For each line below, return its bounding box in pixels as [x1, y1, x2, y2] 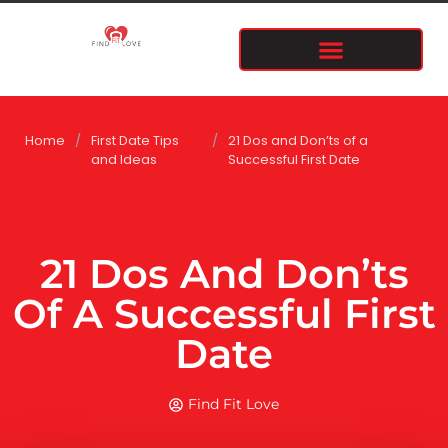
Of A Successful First [12, 289, 436, 338]
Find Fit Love [188, 395, 279, 413]
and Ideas [91, 150, 157, 169]
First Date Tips [91, 131, 179, 150]
